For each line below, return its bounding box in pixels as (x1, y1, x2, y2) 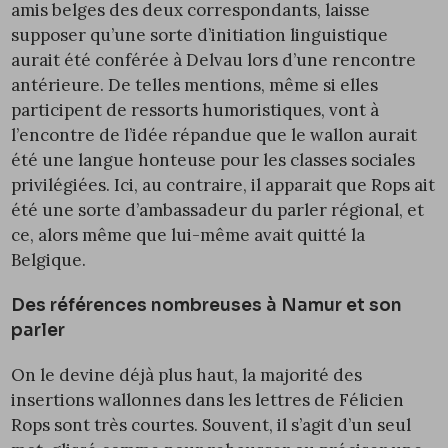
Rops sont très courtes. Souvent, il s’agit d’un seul (11, 413, 412, 436)
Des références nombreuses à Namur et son (11, 294, 403, 316)
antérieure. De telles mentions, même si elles (11, 73, 379, 96)
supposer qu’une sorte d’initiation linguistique (11, 23, 389, 46)
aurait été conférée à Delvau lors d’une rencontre (11, 48, 417, 71)
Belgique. (11, 248, 87, 271)
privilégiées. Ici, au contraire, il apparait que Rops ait (11, 173, 436, 196)
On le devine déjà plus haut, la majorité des (11, 363, 363, 386)
